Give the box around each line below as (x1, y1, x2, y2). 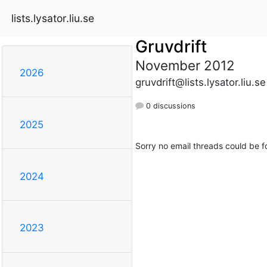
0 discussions (143, 101, 195, 110)
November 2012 (135, 57, 235, 73)
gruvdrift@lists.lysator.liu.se (135, 76, 266, 88)
